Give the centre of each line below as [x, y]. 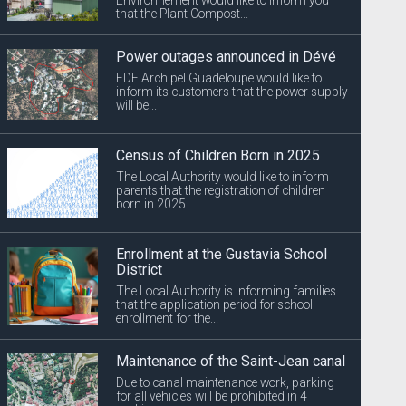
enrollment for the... [168, 318]
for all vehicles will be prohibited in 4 [212, 396]
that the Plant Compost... [183, 13]
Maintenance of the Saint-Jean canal [231, 361]
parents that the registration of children [221, 190]
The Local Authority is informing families [227, 290]
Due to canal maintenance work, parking [226, 382]
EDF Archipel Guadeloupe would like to [219, 77]
